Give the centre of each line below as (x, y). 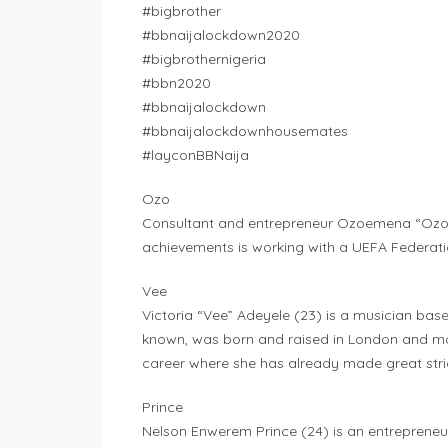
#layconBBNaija (195, 155)
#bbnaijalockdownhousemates (245, 131)
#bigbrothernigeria (204, 59)
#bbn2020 (176, 83)
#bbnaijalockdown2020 (221, 35)
